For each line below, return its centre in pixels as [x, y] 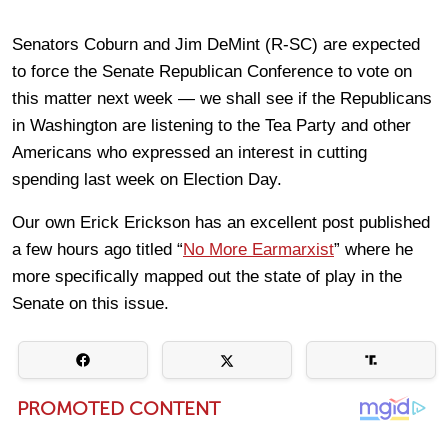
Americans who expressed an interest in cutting [189, 152]
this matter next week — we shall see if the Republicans [222, 98]
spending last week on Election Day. [147, 179]
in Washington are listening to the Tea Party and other [211, 125]
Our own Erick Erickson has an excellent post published [221, 222]
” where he [373, 249]
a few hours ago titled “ [97, 249]
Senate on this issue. [90, 303]
